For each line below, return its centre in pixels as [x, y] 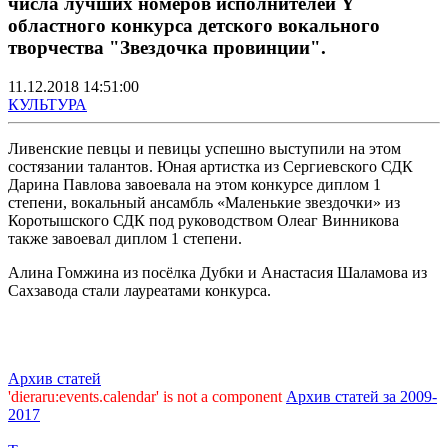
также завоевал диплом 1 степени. [125, 238]
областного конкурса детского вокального [194, 25]
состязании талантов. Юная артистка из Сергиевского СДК [210, 166]
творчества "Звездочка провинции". [167, 47]
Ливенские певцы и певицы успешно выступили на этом [204, 148]
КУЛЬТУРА [47, 104]
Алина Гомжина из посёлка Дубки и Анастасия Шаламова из [217, 272]
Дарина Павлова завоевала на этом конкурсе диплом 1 [194, 184]
